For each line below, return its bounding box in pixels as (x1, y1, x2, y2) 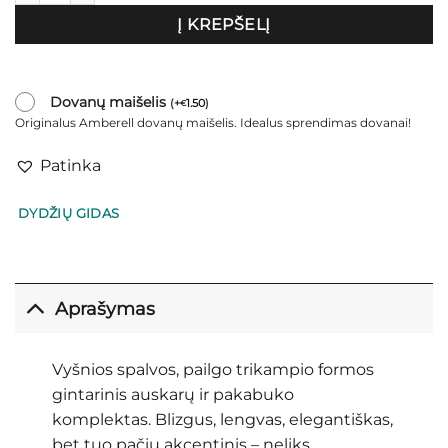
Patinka (40, 155, 101, 175)
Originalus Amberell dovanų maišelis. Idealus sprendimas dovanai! (15, 114, 411, 130)
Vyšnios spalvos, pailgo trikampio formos (51, 360, 374, 380)
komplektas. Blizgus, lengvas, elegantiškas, (51, 410, 393, 430)
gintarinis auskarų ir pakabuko (51, 385, 294, 405)
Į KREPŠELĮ (177, 14, 271, 34)
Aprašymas (55, 297, 156, 319)
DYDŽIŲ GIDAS (17, 206, 120, 222)
